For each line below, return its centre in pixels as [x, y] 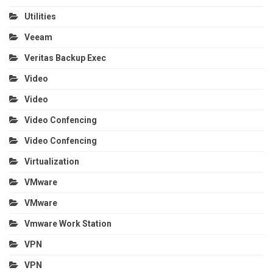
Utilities [40, 16]
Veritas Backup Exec [65, 58]
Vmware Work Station [68, 223]
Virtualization [52, 161]
